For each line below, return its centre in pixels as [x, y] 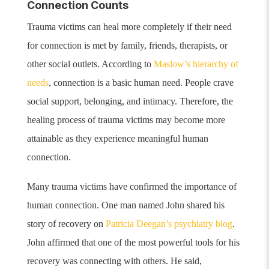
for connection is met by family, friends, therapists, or [127, 46]
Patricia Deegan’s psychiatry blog [169, 224]
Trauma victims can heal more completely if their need [129, 27]
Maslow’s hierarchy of [196, 64]
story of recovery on [66, 224]
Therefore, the [206, 101]
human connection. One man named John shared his [125, 205]
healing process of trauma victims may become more [126, 120]
